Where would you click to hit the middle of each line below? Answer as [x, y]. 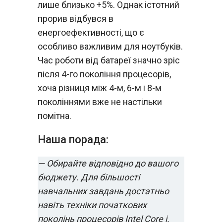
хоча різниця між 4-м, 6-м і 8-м [100, 88]
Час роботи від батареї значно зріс [109, 60]
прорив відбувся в [76, 19]
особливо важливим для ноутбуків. [110, 46]
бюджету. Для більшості [89, 177]
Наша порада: [73, 139]
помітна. [55, 116]
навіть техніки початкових [92, 205]
